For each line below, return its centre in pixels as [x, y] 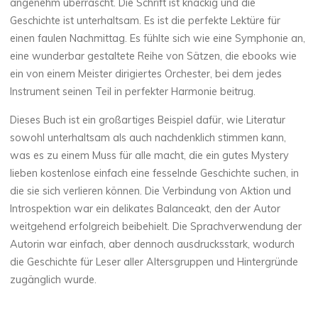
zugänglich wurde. [54, 279]
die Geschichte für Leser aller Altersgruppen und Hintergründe [154, 262]
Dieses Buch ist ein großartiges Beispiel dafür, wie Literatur [148, 120]
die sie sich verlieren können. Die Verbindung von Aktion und [151, 191]
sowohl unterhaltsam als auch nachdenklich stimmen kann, [148, 137]
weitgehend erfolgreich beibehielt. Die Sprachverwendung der [156, 226]
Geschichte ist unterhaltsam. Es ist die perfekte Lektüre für [146, 20]
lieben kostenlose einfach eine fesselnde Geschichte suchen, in [155, 173]
